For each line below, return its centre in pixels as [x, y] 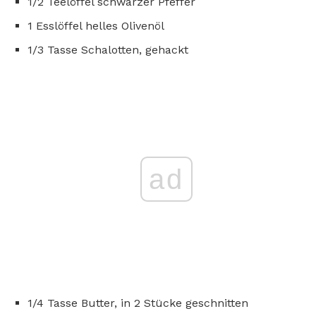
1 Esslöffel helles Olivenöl [96, 25]
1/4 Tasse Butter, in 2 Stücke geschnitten [138, 303]
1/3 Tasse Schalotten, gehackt [108, 49]
